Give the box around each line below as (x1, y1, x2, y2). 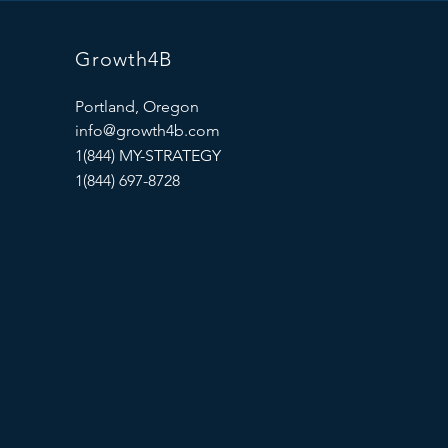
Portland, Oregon (74, 97, 199, 117)
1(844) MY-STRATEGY (74, 146, 221, 166)
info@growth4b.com (74, 121, 220, 141)
